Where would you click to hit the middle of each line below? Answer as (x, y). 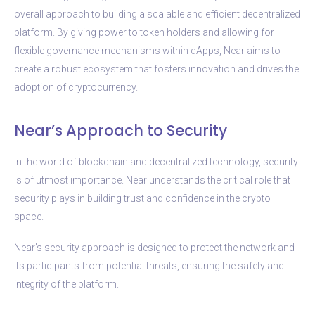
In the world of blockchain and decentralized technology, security (156, 161)
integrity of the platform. (66, 284)
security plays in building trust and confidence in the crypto (142, 198)
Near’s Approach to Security (121, 130)
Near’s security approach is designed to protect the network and (154, 247)
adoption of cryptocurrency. (76, 87)
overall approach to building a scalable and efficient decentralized (157, 14)
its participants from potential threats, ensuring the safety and (149, 265)
